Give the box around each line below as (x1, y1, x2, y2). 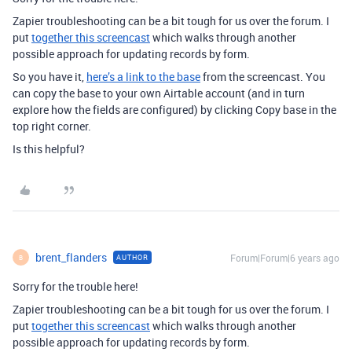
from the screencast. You (200, 69, 325, 85)
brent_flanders (35, 250, 107, 266)
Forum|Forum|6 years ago (230, 251, 339, 265)
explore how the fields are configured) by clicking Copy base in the (13, 102, 336, 118)
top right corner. (13, 119, 91, 134)
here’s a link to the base (86, 69, 200, 85)
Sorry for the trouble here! (13, 279, 138, 295)
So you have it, (13, 69, 86, 85)
